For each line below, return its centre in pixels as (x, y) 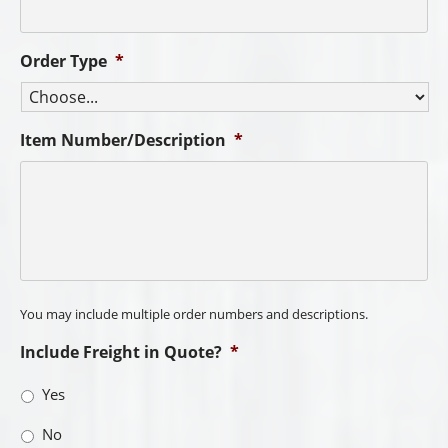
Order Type (63, 61)
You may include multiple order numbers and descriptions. (194, 314)
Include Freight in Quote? (121, 352)
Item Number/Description (123, 140)
